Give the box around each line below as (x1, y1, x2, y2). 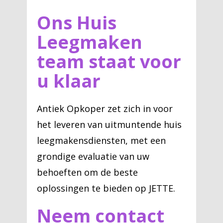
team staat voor (37, 49, 181, 74)
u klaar (37, 69, 101, 93)
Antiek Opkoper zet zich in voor (37, 103, 173, 114)
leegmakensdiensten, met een (37, 134, 166, 146)
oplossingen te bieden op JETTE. (37, 182, 175, 194)
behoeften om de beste (37, 166, 138, 178)
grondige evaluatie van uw (37, 150, 149, 162)
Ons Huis (37, 10, 116, 35)
